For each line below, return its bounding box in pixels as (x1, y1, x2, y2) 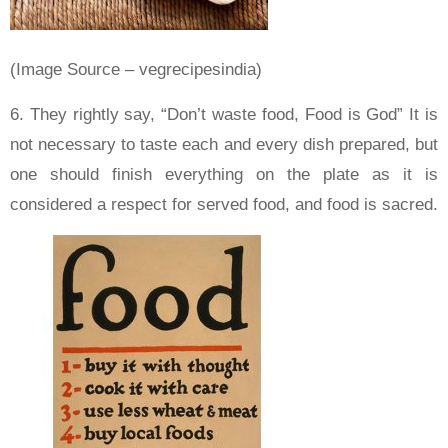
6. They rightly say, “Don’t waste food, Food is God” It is (10, 104, 438, 124)
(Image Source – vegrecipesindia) (10, 59, 262, 79)
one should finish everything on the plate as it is (10, 164, 438, 184)
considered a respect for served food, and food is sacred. (10, 194, 438, 214)
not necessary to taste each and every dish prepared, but (10, 134, 438, 154)
